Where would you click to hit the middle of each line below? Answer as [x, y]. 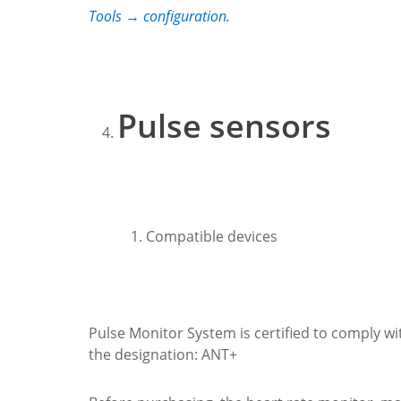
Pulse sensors [224, 125]
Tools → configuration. [159, 16]
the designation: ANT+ [163, 354]
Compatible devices [212, 236]
